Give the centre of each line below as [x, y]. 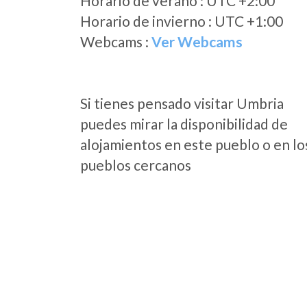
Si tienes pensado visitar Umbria [182, 103]
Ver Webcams [197, 41]
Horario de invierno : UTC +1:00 [182, 21]
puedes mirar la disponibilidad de [184, 124]
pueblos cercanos [136, 165]
